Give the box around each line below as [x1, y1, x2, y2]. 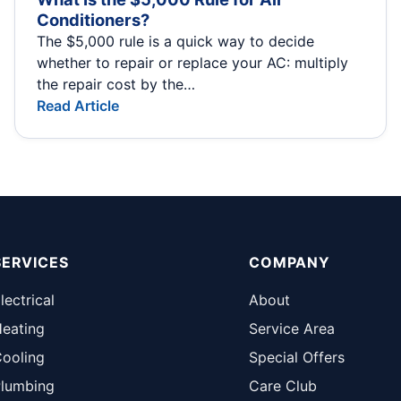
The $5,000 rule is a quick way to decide [37, 31, 314, 50]
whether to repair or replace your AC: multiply [37, 53, 348, 72]
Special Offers [249, 347, 346, 366]
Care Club [249, 376, 318, 395]
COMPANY [249, 252, 330, 271]
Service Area [249, 319, 336, 337]
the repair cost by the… [37, 74, 195, 93]
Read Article [37, 96, 119, 115]
